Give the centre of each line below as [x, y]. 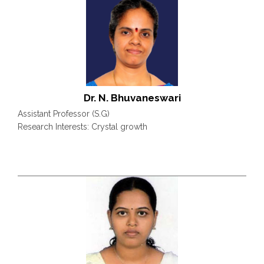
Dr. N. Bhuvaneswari [132, 98]
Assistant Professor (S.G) [64, 114]
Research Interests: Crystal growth [82, 127]
